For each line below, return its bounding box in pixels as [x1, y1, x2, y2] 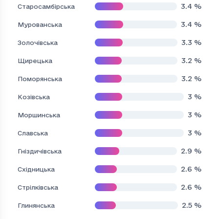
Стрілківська [18, 183, 58, 191]
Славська [18, 129, 48, 136]
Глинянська [18, 201, 55, 209]
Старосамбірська [18, 2, 75, 10]
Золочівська [18, 39, 58, 46]
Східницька [18, 165, 55, 173]
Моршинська [18, 111, 60, 118]
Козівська [18, 93, 50, 100]
